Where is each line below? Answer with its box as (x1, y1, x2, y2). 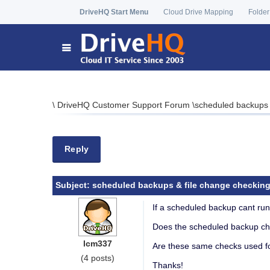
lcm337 (83, 239, 112, 248)
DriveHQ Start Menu (80, 8, 148, 16)
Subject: (55, 180, 92, 190)
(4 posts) (81, 253, 115, 263)
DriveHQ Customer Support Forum (57, 100, 192, 110)
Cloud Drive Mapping (163, 8, 233, 16)
